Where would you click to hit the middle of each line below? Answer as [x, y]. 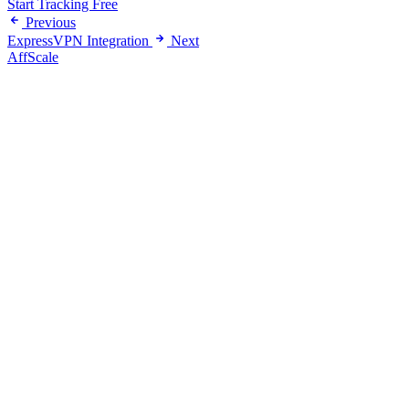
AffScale [33, 58]
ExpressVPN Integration [78, 41]
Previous [51, 23]
